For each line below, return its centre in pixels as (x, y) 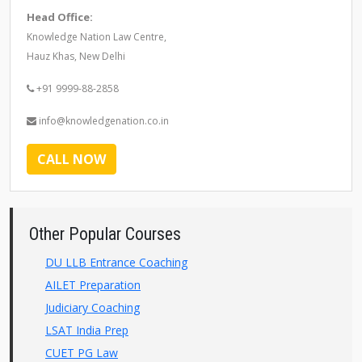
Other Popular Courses (105, 234)
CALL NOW (72, 159)
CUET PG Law (82, 353)
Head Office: (60, 17)
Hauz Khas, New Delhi (76, 56)
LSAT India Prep (87, 330)
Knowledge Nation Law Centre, (97, 37)
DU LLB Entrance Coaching (116, 262)
